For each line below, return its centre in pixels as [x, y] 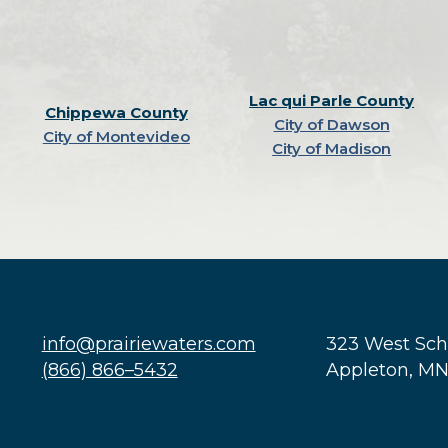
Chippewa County [116, 112]
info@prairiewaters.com [148, 344]
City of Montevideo [116, 136]
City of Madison [332, 148]
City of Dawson [331, 124]
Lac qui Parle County [332, 100]
